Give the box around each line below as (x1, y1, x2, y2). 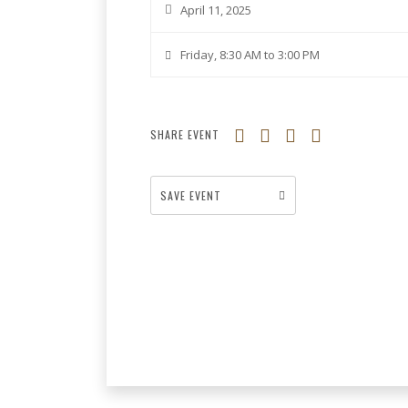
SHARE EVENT (150, 127, 219, 142)
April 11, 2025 (180, 2, 251, 18)
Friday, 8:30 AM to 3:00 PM (180, 46, 320, 63)
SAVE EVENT (160, 188, 221, 203)
